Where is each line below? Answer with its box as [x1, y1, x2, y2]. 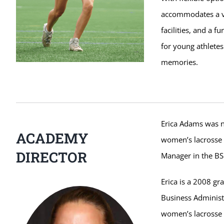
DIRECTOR [15, 148, 87, 167]
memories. [160, 57, 198, 67]
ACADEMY [15, 129, 88, 148]
